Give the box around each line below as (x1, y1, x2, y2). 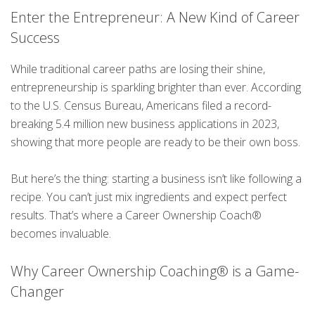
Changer (11, 281, 64, 301)
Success (11, 28, 60, 48)
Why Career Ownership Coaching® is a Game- (11, 261, 299, 281)
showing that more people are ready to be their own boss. (11, 134, 300, 150)
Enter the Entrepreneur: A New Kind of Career (11, 8, 300, 27)
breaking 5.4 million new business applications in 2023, (11, 115, 279, 131)
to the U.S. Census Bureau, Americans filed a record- (11, 97, 271, 113)
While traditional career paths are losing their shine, (11, 60, 265, 77)
